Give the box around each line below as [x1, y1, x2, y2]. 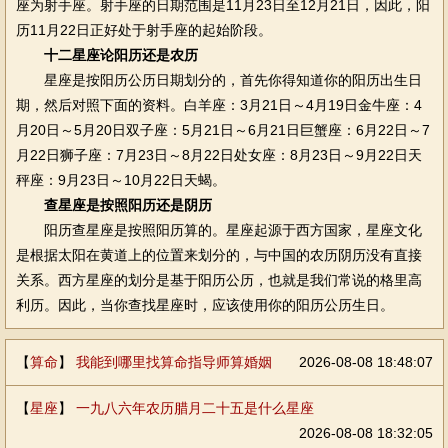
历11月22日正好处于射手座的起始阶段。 [15, 22, 272, 38]
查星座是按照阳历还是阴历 [43, 197, 212, 213]
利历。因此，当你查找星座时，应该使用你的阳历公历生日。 [15, 297, 394, 313]
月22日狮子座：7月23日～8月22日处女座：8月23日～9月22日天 [15, 147, 422, 163]
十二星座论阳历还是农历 [43, 47, 198, 63]
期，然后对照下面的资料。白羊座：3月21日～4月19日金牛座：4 [15, 97, 422, 113]
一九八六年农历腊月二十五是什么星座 [75, 400, 314, 416]
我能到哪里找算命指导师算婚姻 [75, 354, 272, 370]
